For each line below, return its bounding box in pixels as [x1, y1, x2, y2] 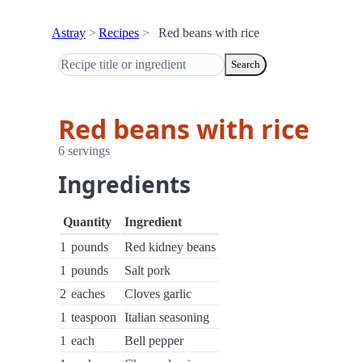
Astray [52, 26, 86, 40]
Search [231, 58, 260, 70]
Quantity [63, 215, 112, 229]
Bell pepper [124, 334, 183, 347]
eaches [71, 287, 105, 301]
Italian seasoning [124, 310, 209, 324]
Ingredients [58, 169, 191, 200]
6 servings [58, 144, 110, 158]
